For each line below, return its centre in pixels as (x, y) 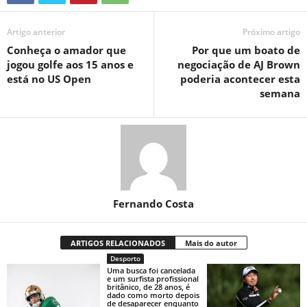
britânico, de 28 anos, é (148, 287)
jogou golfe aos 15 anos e (70, 64)
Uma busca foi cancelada (151, 270)
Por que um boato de (246, 50)
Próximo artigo (271, 32)
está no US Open (49, 79)
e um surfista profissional (152, 279)
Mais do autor (211, 243)
